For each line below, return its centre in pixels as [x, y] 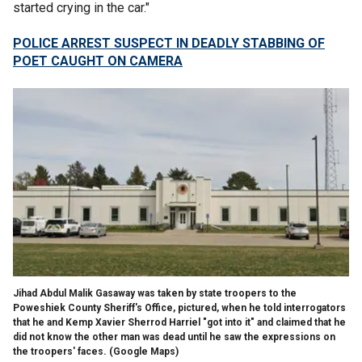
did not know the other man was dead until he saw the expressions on [174, 337]
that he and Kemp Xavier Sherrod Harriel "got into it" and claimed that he [179, 322]
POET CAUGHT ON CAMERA [98, 61]
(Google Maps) [144, 351]
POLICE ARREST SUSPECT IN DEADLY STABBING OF [169, 43]
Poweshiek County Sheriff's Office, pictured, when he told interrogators [179, 307]
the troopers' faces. [60, 351]
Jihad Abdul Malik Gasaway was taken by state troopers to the [155, 293]
